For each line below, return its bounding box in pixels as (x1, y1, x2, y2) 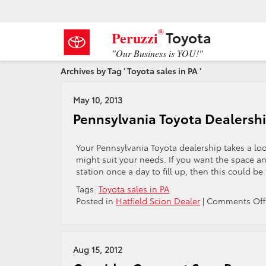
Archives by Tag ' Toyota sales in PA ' (61, 65, 201, 77)
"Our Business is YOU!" (112, 46, 203, 59)
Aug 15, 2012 (73, 243, 122, 255)
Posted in (76, 195, 116, 207)
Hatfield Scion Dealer (116, 195, 200, 207)
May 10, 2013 (73, 94, 122, 106)
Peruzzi (112, 27, 158, 48)
